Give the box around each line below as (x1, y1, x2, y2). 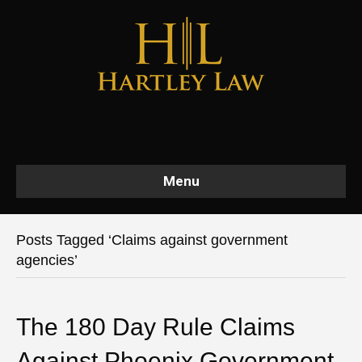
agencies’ (16, 252, 78, 268)
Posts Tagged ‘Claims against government (16, 232, 288, 248)
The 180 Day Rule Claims (16, 314, 295, 340)
